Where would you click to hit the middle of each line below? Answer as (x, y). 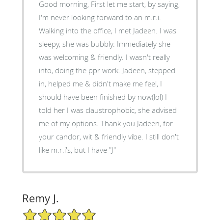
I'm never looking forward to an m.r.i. (100, 17)
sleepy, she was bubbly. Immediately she (104, 44)
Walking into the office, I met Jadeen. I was (107, 31)
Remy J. (40, 198)
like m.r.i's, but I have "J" (77, 150)
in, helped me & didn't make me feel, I (100, 84)
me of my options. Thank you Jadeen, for (106, 124)
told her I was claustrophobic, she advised (108, 110)
